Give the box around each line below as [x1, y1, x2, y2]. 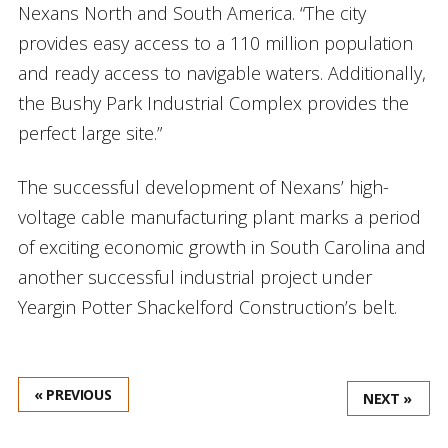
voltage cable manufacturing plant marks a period [17, 204, 421, 229]
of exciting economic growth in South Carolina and [17, 234, 426, 259]
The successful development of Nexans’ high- [17, 174, 389, 199]
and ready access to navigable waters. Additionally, [17, 60, 426, 85]
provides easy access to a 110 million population [17, 30, 413, 55]
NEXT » [363, 388, 413, 408]
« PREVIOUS [33, 384, 112, 404]
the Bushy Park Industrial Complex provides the [17, 90, 409, 115]
